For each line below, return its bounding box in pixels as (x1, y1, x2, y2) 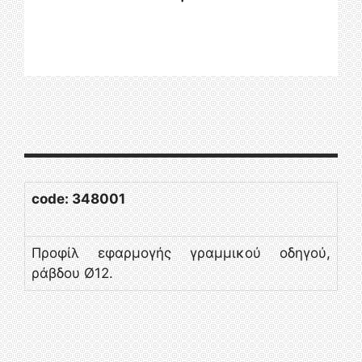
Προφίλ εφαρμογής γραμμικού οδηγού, (32, 244, 330, 261)
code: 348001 (32, 190, 125, 207)
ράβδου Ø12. (32, 264, 113, 281)
